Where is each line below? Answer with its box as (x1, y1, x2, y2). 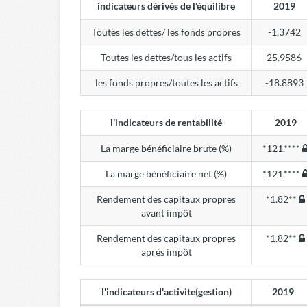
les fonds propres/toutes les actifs (95, 77, 238, 88)
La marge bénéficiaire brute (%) (101, 143, 232, 154)
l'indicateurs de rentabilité (110, 116, 222, 128)
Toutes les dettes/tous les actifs (101, 51, 232, 63)
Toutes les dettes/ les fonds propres (92, 26, 241, 38)
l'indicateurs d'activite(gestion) (101, 286, 232, 297)
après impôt (140, 246, 192, 258)
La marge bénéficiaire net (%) (106, 168, 227, 180)
